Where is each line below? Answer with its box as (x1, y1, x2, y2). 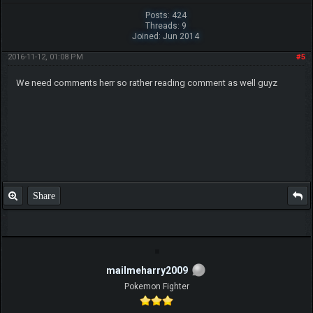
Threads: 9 (145, 20, 187, 31)
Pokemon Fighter (124, 281, 189, 291)
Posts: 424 (145, 10, 187, 20)
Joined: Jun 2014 (132, 31, 200, 41)
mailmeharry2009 (105, 264, 188, 276)
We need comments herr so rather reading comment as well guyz (15, 77, 277, 88)
